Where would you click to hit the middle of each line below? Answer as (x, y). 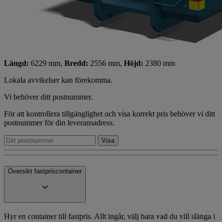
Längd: (17, 63)
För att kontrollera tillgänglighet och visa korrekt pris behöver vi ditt (110, 113)
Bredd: (77, 63)
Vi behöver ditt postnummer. (48, 97)
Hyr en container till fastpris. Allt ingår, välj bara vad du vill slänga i (110, 216)
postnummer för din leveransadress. (59, 122)
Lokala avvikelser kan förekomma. (58, 80)
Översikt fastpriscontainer (45, 171)
